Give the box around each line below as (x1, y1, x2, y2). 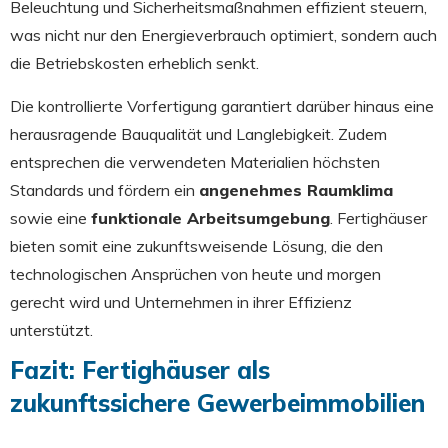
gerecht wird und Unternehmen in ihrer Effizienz (10, 291, 352, 312)
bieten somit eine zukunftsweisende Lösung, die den (10, 235, 383, 256)
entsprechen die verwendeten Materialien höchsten (10, 151, 380, 172)
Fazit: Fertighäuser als (10, 354, 270, 385)
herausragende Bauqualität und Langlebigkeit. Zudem (10, 123, 387, 144)
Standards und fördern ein (10, 179, 199, 200)
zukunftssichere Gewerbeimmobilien (10, 387, 425, 418)
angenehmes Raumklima (199, 179, 393, 200)
